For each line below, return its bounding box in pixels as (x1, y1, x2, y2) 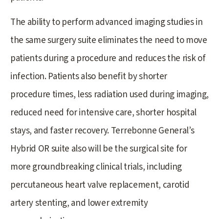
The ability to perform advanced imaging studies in (10, 15, 203, 29)
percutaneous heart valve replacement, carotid (10, 178, 190, 192)
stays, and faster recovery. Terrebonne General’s (10, 124, 195, 137)
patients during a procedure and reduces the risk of (10, 51, 206, 65)
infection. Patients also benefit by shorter (10, 69, 167, 83)
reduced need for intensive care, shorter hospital (10, 106, 197, 119)
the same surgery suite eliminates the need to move (10, 33, 207, 47)
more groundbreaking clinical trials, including (10, 160, 182, 174)
